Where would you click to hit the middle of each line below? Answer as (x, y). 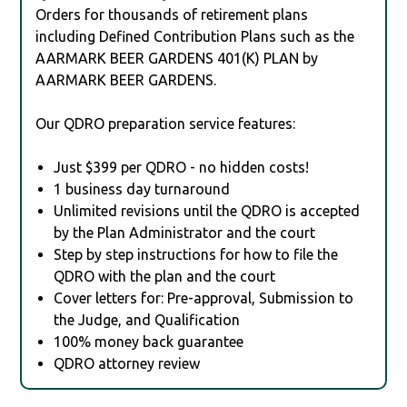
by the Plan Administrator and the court (185, 232)
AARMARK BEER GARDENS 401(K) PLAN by (177, 58)
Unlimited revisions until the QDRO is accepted (207, 210)
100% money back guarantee (149, 341)
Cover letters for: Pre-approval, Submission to (204, 298)
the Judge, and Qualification (147, 319)
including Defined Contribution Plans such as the (195, 36)
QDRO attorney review (127, 363)
